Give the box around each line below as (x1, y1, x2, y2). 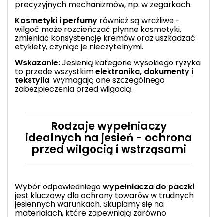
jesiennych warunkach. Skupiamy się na (15, 198, 164, 210)
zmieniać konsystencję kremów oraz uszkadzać (15, 32, 195, 44)
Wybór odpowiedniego (15, 181, 103, 192)
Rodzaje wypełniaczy (50, 118, 167, 134)
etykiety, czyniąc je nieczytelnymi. (15, 41, 143, 52)
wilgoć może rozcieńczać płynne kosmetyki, (15, 23, 181, 35)
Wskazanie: (15, 57, 60, 68)
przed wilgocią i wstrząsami (31, 141, 186, 157)
